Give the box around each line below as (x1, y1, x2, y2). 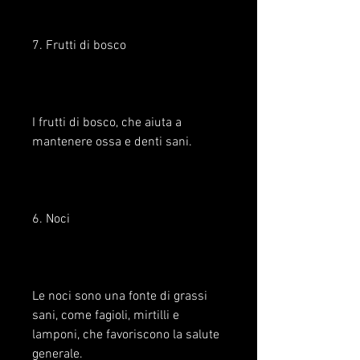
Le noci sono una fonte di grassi (32, 288, 207, 305)
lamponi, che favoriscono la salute (32, 327, 219, 344)
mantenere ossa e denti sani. (32, 134, 192, 151)
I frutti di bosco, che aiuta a (32, 115, 182, 132)
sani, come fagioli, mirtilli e (32, 308, 179, 325)
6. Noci (32, 211, 70, 228)
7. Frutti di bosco (32, 38, 126, 55)
